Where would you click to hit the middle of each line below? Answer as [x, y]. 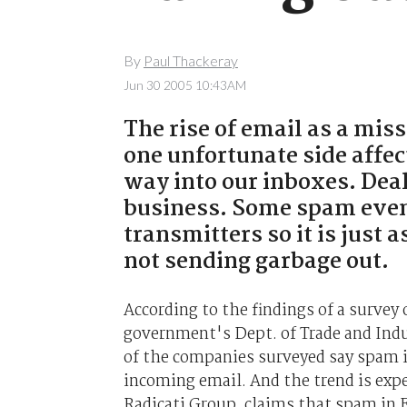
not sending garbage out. [256, 262]
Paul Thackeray [190, 61]
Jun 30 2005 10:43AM [184, 85]
